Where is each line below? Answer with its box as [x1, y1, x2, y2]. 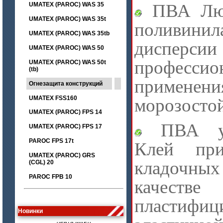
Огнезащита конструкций [29, 80, 103, 87]
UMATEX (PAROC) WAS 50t [29, 59, 106, 66]
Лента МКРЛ [56, 204, 91, 211]
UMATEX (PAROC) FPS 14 [29, 109, 102, 115]
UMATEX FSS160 [29, 95, 77, 102]
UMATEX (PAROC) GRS [29, 152, 95, 159]
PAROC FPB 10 [29, 173, 72, 180]
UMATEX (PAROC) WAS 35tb [29, 30, 110, 37]
